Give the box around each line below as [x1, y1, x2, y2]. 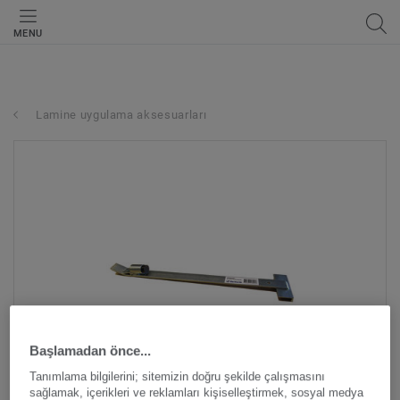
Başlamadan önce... [29, 342, 152, 358]
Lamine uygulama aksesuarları [36, 108, 207, 121]
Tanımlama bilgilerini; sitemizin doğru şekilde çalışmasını [29, 370, 326, 383]
